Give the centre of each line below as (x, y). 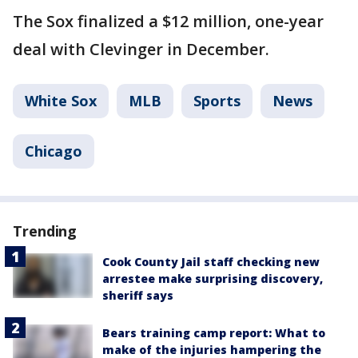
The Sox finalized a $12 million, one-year (168, 21)
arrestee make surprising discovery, (213, 278)
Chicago (54, 151)
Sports (217, 100)
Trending (45, 231)
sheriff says (138, 295)
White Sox (61, 100)
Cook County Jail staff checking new (211, 261)
